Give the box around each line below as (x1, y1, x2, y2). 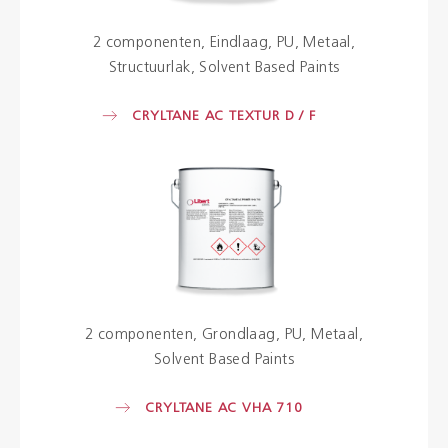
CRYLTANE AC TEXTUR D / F (132, 108, 316, 124)
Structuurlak (108, 60, 191, 76)
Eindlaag (209, 35, 268, 51)
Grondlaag (202, 328, 276, 344)
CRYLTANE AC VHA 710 (145, 401, 303, 417)
